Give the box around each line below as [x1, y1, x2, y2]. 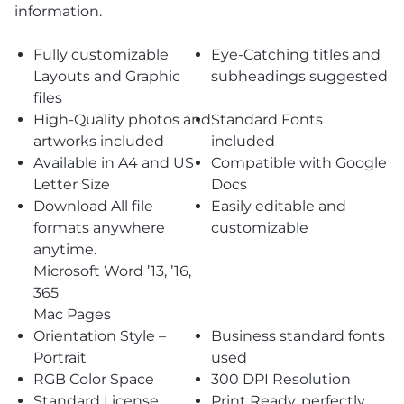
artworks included [32, 133, 164, 151]
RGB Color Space [32, 371, 154, 389]
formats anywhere [32, 219, 165, 237]
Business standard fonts [211, 327, 386, 345]
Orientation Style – [32, 327, 166, 345]
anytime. [32, 241, 96, 259]
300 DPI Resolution [211, 371, 352, 389]
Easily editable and [211, 197, 347, 216]
